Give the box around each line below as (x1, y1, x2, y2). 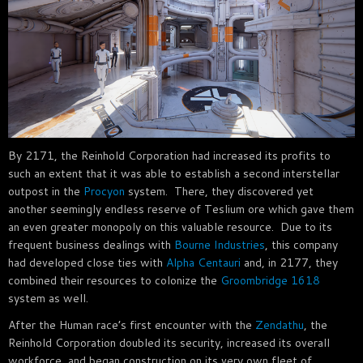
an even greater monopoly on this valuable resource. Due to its (8, 218, 332, 235)
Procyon (83, 182, 125, 199)
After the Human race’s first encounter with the (8, 316, 255, 333)
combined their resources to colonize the (8, 271, 220, 288)
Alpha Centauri (166, 254, 241, 271)
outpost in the (8, 182, 83, 199)
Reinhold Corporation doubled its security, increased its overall (8, 334, 330, 351)
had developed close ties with (8, 254, 166, 271)
